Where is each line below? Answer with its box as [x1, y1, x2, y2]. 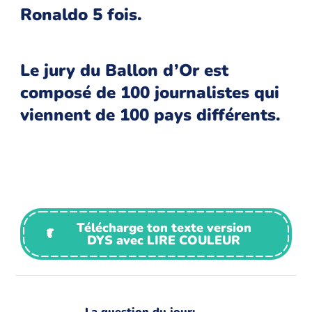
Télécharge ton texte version [76, 219, 251, 237]
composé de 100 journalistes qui [20, 81, 280, 104]
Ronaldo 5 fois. [20, 3, 143, 26]
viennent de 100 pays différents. [20, 104, 281, 127]
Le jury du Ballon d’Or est [20, 59, 229, 82]
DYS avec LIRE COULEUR [87, 232, 241, 249]
